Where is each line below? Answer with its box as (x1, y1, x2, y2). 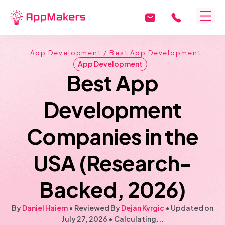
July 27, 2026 (61, 214, 107, 223)
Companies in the (27, 123, 198, 149)
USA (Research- (33, 149, 192, 176)
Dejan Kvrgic (121, 203, 164, 212)
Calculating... (114, 214, 164, 223)
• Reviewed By (69, 203, 121, 212)
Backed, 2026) (39, 176, 186, 202)
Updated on (171, 203, 213, 212)
